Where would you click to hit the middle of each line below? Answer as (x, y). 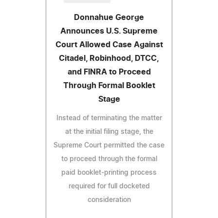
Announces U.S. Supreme (109, 31)
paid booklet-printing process (109, 173)
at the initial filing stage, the (109, 132)
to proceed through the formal (109, 159)
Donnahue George (109, 18)
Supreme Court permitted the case (109, 146)
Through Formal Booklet (109, 86)
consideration (109, 200)
